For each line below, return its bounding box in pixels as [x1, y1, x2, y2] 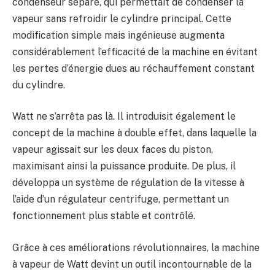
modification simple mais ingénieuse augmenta [12, 29, 225, 41]
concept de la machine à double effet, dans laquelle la [12, 127, 257, 139]
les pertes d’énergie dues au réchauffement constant [12, 62, 255, 74]
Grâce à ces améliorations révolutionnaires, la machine [12, 241, 260, 254]
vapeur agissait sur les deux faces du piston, [12, 144, 213, 156]
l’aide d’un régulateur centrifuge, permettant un [12, 193, 229, 206]
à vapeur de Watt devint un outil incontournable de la [12, 258, 252, 270]
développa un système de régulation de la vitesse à [12, 177, 244, 189]
